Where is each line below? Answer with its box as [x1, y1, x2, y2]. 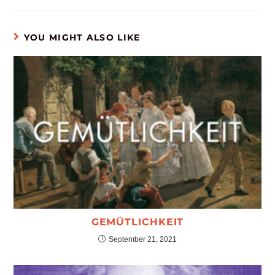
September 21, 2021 [109, 234, 177, 244]
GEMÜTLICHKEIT [91, 215, 184, 228]
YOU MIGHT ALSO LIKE [23, 31, 141, 43]
